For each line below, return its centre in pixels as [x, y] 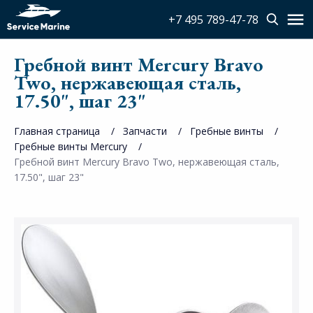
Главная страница [57, 131]
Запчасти [145, 131]
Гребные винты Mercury [71, 146]
